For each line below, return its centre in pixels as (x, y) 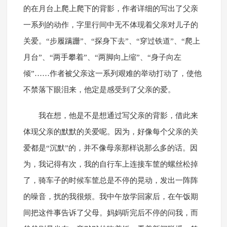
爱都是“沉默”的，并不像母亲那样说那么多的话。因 (110, 148)
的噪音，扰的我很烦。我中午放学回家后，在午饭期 (110, 197)
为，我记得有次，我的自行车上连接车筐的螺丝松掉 (110, 164)
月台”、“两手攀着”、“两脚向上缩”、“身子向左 (102, 58)
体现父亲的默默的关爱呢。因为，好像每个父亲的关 (110, 132)
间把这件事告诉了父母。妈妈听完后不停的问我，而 (110, 213)
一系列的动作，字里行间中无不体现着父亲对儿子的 (110, 25)
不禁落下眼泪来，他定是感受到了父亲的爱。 (99, 90)
